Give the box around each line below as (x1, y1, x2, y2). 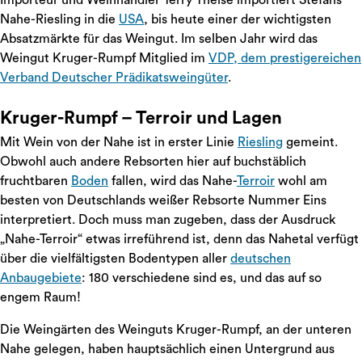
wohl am (275, 175, 327, 187)
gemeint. (283, 136, 338, 149)
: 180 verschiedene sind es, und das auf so (82, 271, 322, 284)
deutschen (230, 252, 291, 265)
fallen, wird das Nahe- (108, 175, 237, 187)
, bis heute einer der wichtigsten (144, 13, 331, 26)
